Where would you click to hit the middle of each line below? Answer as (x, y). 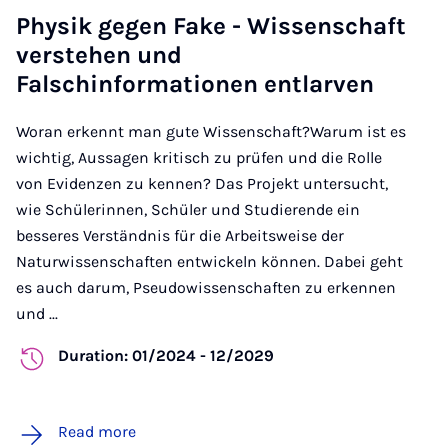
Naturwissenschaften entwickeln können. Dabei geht (209, 261)
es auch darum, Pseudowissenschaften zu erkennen (206, 287)
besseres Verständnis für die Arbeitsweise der (180, 235)
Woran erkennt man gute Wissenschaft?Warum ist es (211, 131)
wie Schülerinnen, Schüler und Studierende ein (188, 209)
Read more (97, 431)
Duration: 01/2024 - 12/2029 (166, 355)
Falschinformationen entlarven (195, 83)
